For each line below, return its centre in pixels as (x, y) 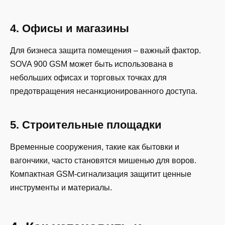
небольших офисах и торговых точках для (88, 78)
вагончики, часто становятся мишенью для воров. (103, 161)
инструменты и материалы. (61, 188)
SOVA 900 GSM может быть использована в (92, 64)
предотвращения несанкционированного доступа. (104, 91)
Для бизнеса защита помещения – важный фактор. (105, 51)
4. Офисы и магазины (70, 28)
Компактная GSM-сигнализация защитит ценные (101, 174)
